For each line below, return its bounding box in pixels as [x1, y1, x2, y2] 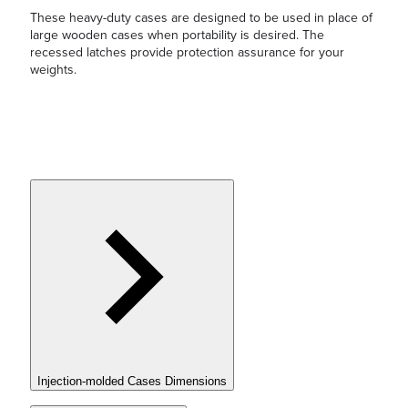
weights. [30, 62, 76, 78]
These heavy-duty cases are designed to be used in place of [30, 10, 372, 26]
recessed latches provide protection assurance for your [30, 45, 344, 61]
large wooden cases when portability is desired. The [30, 27, 324, 44]
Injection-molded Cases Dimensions [37, 373, 227, 388]
